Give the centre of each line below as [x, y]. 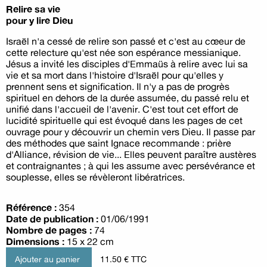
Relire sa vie [33, 9]
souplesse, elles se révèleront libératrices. [95, 177]
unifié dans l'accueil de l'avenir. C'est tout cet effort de [122, 109]
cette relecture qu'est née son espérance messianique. [123, 52]
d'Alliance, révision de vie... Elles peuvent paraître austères [131, 154]
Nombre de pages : [49, 230]
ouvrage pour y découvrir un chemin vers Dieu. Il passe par [131, 131]
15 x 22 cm [89, 241]
